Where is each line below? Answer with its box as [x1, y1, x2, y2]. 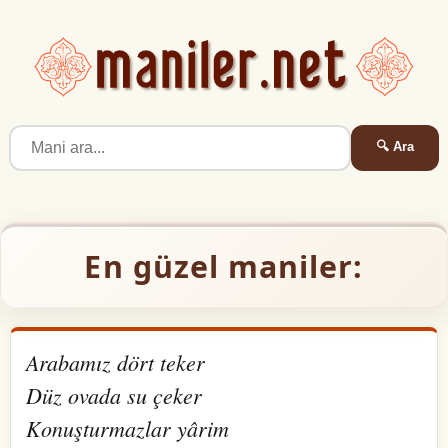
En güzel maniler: [84, 245, 364, 287]
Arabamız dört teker [26, 346, 205, 377]
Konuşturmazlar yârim [26, 412, 229, 443]
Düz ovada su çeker [26, 379, 202, 410]
